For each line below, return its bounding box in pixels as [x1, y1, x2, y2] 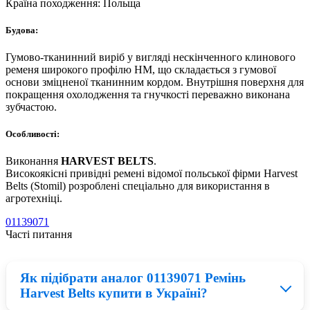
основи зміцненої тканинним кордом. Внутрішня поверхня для [6, 76, 304, 89]
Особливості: [6, 129, 60, 140]
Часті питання [6, 228, 72, 241]
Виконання [6, 155, 61, 167]
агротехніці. [6, 192, 62, 205]
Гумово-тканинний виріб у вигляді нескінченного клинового [6, 51, 295, 64]
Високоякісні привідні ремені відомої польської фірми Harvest [6, 167, 298, 180]
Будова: [6, 24, 38, 35]
